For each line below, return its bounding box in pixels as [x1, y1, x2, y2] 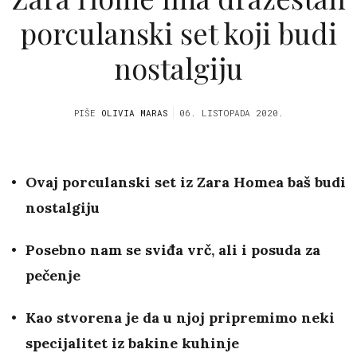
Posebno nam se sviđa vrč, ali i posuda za [25, 241, 320, 260]
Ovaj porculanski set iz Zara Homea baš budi [25, 173, 346, 192]
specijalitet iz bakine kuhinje [25, 334, 243, 353]
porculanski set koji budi [20, 13, 337, 52]
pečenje [25, 266, 80, 285]
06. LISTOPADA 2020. [178, 107, 284, 120]
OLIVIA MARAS [100, 107, 168, 120]
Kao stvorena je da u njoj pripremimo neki [25, 308, 335, 328]
